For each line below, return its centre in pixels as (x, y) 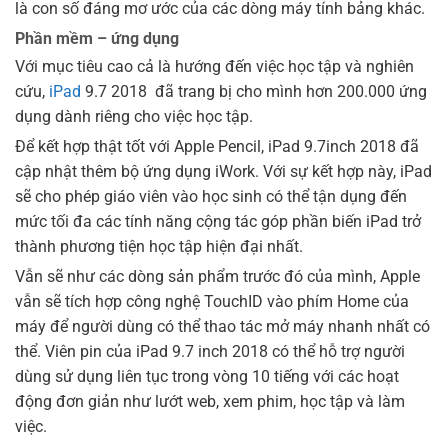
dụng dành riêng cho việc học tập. (134, 116)
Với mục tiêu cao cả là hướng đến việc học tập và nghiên (214, 66)
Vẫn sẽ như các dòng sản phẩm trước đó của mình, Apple (217, 277)
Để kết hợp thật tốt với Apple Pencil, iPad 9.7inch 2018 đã (217, 146)
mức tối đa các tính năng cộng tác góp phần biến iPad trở (218, 221)
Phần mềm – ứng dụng (97, 39)
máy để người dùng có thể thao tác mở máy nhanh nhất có (222, 327)
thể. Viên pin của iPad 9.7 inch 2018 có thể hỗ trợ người (210, 352)
